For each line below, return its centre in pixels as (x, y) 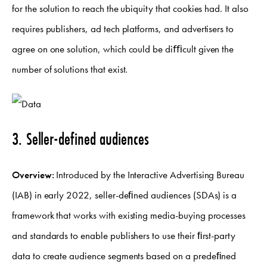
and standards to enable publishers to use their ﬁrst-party (124, 236)
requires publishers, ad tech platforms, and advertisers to (123, 29)
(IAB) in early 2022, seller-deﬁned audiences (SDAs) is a (125, 195)
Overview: (33, 175)
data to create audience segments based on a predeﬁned (124, 256)
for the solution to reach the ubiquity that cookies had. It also (130, 9)
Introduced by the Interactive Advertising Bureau (149, 175)
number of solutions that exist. (70, 69)
